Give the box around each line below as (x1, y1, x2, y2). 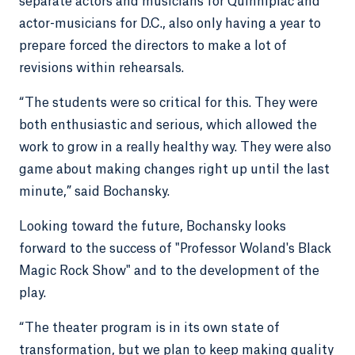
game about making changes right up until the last (19, 163, 330, 176)
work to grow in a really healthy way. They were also (19, 141, 331, 154)
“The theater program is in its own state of (19, 322, 280, 334)
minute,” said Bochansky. (19, 185, 170, 198)
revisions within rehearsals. (19, 62, 184, 74)
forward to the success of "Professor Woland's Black (19, 242, 331, 255)
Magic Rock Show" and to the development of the (19, 265, 319, 277)
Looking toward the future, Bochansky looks (19, 220, 286, 233)
